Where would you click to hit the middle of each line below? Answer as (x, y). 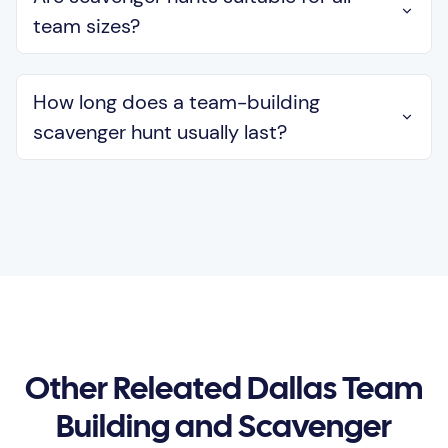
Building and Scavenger (224, 429)
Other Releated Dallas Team (224, 391)
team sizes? (86, 26)
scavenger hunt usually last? (160, 132)
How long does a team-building (176, 102)
